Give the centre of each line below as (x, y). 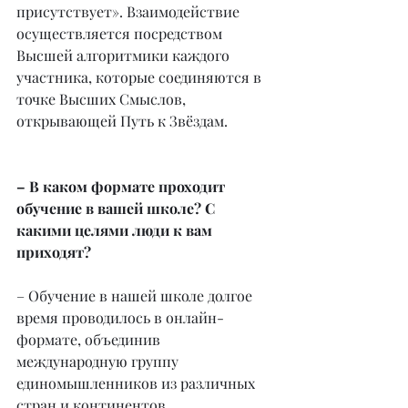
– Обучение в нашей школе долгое (136, 296)
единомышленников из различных (138, 383)
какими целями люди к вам (116, 230)
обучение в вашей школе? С (117, 209)
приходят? (54, 252)
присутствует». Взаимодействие (130, 12)
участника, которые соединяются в (141, 77)
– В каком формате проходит (122, 187)
